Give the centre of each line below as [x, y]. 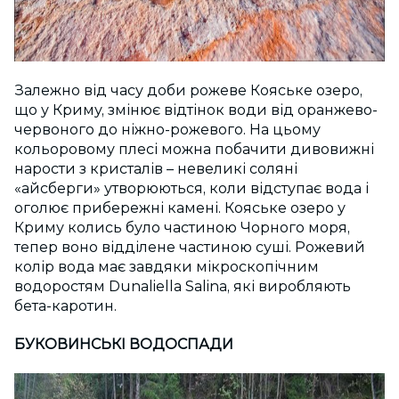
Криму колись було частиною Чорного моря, [182, 227]
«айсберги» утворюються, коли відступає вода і [191, 188]
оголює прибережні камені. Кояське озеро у [180, 208]
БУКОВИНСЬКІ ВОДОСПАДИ [124, 345]
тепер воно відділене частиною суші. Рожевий [190, 247]
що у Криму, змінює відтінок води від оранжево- [196, 110]
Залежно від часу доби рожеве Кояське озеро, [188, 90]
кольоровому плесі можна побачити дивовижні [194, 149]
